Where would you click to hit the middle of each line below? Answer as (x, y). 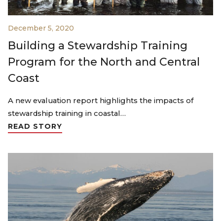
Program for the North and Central (104, 62)
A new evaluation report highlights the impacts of (101, 100)
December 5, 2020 (41, 28)
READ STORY (35, 126)
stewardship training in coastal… (67, 113)
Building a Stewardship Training (98, 45)
